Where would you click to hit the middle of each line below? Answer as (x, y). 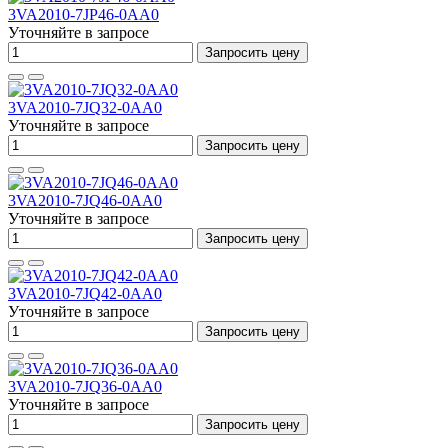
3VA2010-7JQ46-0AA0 (85, 200)
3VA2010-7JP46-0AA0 (83, 14)
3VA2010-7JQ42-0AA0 (85, 293)
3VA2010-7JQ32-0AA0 (85, 107)
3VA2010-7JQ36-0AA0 (85, 386)
